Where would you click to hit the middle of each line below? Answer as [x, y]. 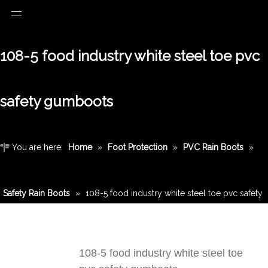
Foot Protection [138, 147]
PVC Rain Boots [213, 147]
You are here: [37, 147]
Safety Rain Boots [36, 193]
